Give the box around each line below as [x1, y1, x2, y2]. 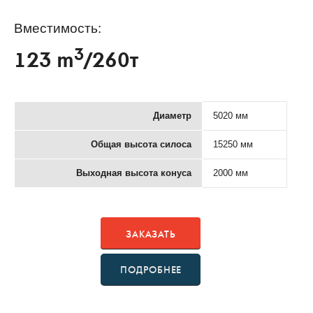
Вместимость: [14, 21, 101, 36]
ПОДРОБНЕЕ [120, 264, 182, 276]
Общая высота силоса [91, 138, 191, 150]
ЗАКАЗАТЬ [126, 228, 176, 240]
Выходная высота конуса [76, 167, 191, 178]
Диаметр [153, 110, 191, 121]
